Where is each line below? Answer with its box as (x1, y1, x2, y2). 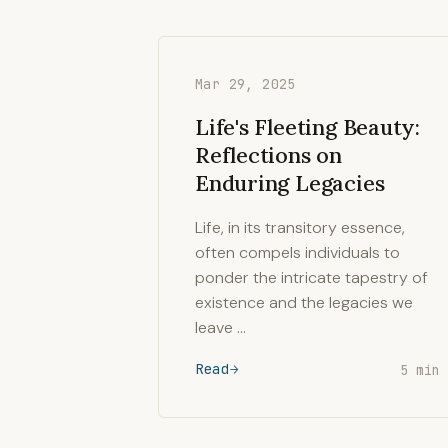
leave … (195, 317, 246, 338)
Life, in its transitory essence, (195, 217, 405, 238)
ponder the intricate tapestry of (195, 267, 428, 288)
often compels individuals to (195, 242, 400, 263)
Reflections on (195, 141, 342, 169)
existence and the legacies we (195, 292, 413, 313)
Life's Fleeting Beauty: (195, 113, 421, 141)
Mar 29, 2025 (195, 75, 296, 93)
